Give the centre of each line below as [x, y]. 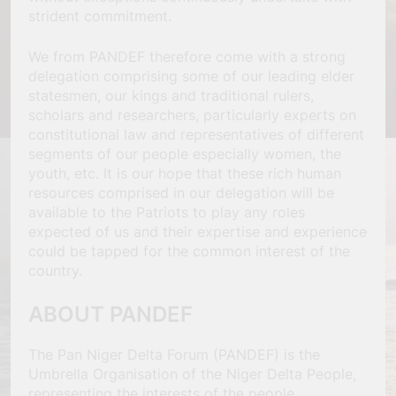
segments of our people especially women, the [185, 154]
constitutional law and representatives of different [196, 135]
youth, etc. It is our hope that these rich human [185, 174]
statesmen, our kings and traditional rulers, [171, 96]
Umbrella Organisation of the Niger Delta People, [192, 374]
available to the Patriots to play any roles [167, 213]
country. [55, 271]
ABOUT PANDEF [110, 315]
